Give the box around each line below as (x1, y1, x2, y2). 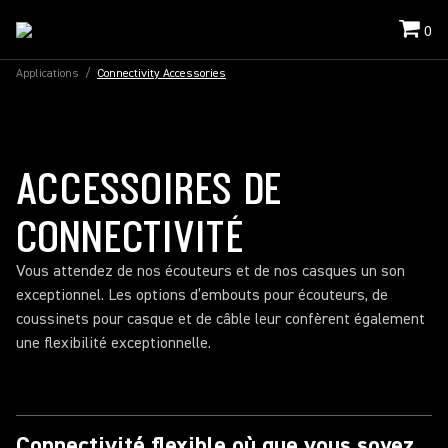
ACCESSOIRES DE (16, 163, 284, 211)
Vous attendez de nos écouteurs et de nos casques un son (16, 261, 405, 281)
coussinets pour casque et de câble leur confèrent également (16, 309, 425, 329)
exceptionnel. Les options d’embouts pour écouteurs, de (16, 285, 388, 305)
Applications (16, 66, 79, 81)
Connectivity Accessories (97, 66, 226, 81)
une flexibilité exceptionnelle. (16, 333, 211, 353)
